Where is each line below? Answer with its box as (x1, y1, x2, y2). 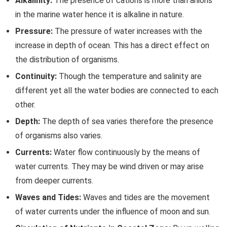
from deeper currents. (15, 176, 93, 185)
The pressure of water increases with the (53, 26, 202, 36)
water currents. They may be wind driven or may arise (15, 162, 204, 171)
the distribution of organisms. (15, 55, 119, 64)
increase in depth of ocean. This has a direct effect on (15, 41, 209, 50)
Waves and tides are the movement (81, 193, 210, 202)
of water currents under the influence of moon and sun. (15, 207, 210, 216)
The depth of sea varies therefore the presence (40, 117, 213, 126)
